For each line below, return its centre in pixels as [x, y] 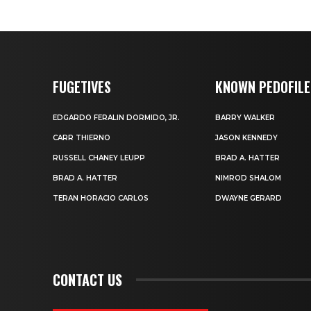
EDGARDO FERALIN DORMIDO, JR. [116, 118]
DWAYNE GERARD [249, 199]
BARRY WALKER [245, 118]
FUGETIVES [82, 87]
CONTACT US [87, 280]
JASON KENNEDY [247, 138]
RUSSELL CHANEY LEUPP [99, 158]
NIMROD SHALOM [249, 178]
